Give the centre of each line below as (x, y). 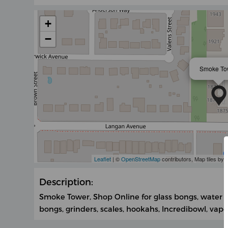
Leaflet (102, 159)
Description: (66, 182)
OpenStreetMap (140, 159)
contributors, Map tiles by (193, 159)
